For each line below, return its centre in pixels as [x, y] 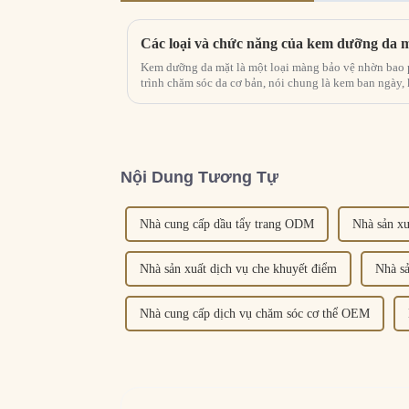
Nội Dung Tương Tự [199, 177]
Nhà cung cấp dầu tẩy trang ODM [227, 225]
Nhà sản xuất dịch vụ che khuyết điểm [238, 269]
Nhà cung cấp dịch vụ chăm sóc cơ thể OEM [255, 314]
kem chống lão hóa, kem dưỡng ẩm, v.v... [241, 98]
